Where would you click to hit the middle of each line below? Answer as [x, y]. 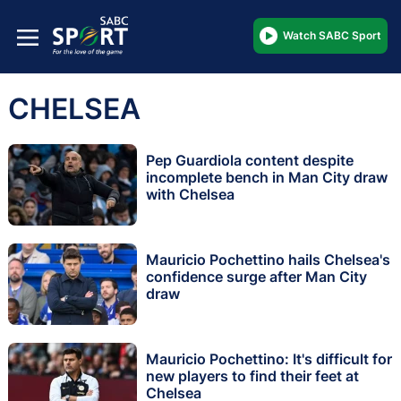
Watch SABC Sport [332, 35]
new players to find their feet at [252, 376]
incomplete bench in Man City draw [267, 178]
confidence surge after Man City [256, 277]
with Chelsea [190, 195]
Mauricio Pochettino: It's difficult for [269, 359]
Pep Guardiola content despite [250, 161]
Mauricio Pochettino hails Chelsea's [268, 260]
